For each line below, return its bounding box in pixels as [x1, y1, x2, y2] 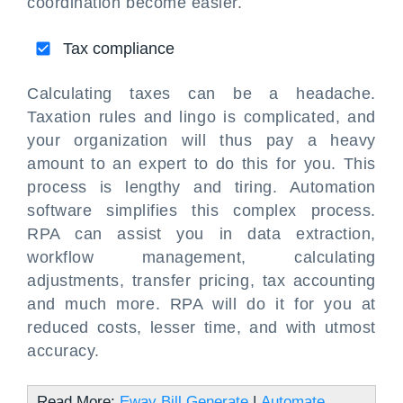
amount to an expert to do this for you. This [27, 155, 376, 173]
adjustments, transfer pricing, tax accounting [27, 272, 376, 290]
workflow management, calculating [27, 248, 376, 266]
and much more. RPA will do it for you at [27, 295, 376, 313]
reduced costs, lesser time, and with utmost [27, 318, 376, 336]
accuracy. [27, 342, 100, 360]
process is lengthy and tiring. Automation [27, 178, 376, 196]
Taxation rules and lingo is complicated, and [27, 108, 376, 126]
